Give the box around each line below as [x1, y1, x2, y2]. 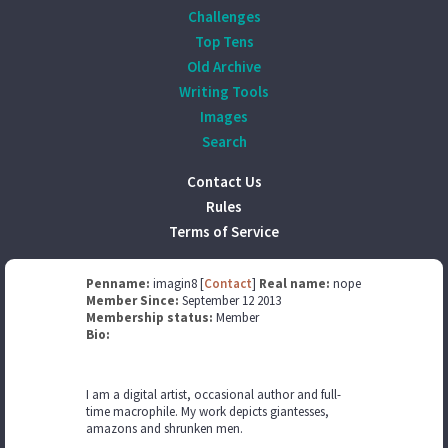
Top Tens [194, 32, 254, 51]
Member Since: [85, 292, 182, 309]
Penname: [85, 275, 153, 292]
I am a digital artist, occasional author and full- [85, 386, 341, 403]
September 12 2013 [181, 292, 281, 309]
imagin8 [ [152, 275, 204, 292]
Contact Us [186, 172, 262, 191]
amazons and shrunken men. [85, 420, 243, 437]
